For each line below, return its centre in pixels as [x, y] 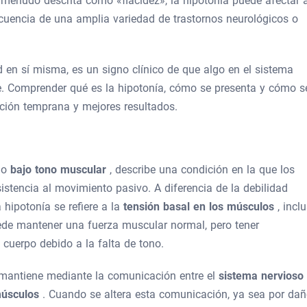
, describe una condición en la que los [202, 170]
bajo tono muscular [60, 170]
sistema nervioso [261, 276]
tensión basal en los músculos [200, 207]
